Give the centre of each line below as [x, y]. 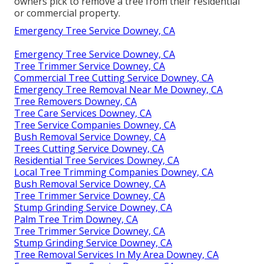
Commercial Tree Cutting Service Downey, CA [114, 77]
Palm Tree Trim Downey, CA [76, 219]
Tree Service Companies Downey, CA [95, 125]
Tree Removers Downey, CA [75, 101]
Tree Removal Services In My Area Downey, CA [116, 254]
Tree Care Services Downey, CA [83, 113]
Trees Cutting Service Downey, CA [89, 148]
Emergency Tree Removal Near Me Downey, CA [118, 89]
